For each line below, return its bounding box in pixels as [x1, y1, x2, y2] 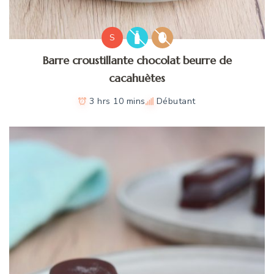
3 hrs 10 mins [89, 95, 146, 108]
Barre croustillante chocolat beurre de [42, 53, 232, 68]
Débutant [156, 95, 196, 108]
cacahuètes [109, 71, 165, 86]
